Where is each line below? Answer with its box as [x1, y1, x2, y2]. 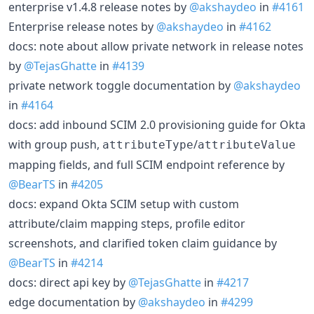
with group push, [8, 136, 102, 152]
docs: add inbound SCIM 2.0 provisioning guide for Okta [8, 116, 306, 132]
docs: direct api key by [8, 274, 128, 290]
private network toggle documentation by [8, 77, 233, 93]
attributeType [102, 137, 193, 151]
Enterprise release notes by [8, 18, 156, 34]
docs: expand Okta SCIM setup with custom [8, 196, 239, 212]
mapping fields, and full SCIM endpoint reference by [8, 156, 285, 172]
